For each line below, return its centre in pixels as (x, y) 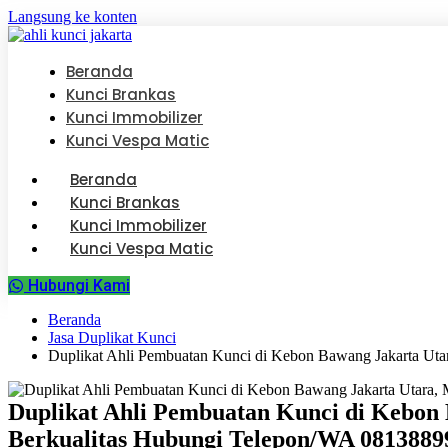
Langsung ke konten (72, 16)
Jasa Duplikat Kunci (112, 337)
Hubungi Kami (79, 285)
